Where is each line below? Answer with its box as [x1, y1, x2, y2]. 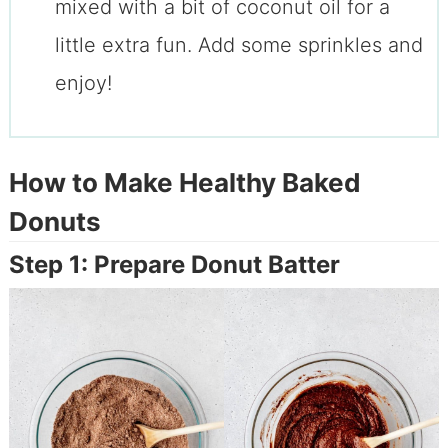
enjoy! [54, 70, 112, 95]
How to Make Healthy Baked [8, 167, 361, 199]
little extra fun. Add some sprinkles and [54, 32, 423, 57]
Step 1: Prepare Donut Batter [8, 250, 340, 280]
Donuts [8, 206, 101, 238]
